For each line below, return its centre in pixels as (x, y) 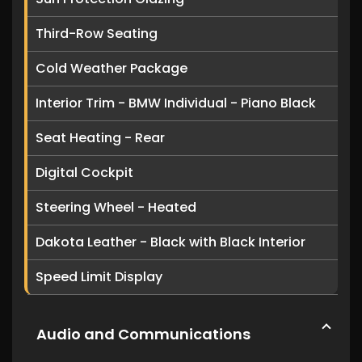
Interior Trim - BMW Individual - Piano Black (176, 103)
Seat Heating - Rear (100, 138)
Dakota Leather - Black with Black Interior (170, 242)
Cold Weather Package (112, 68)
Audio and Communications (143, 334)
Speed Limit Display (99, 277)
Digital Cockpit (84, 173)
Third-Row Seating (97, 34)
